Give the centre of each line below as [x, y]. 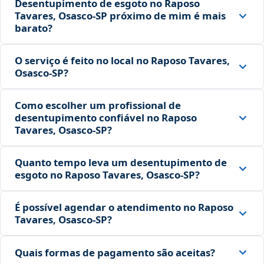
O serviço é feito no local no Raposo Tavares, [122, 61]
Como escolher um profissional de [98, 105]
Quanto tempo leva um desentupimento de [121, 163]
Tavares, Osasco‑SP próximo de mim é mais [120, 16]
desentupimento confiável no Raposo [106, 118]
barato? [34, 28]
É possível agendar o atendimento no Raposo [124, 207]
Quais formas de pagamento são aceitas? [115, 252]
